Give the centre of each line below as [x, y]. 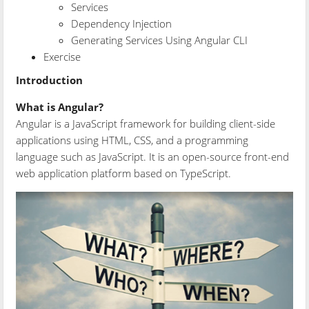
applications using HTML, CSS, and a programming [132, 140]
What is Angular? [60, 107]
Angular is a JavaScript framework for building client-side [146, 123]
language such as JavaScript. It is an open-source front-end [153, 156]
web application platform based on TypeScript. [124, 173]
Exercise [62, 56]
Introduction [50, 80]
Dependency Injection [122, 23]
